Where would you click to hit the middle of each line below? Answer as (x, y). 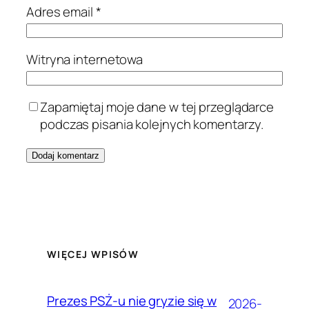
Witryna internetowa (85, 59)
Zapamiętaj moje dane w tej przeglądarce (157, 107)
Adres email (61, 11)
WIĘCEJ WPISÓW (93, 254)
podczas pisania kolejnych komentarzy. (152, 124)
